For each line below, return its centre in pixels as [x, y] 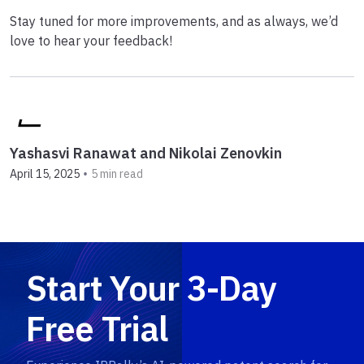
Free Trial [97, 329]
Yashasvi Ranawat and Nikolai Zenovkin [146, 154]
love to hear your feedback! [91, 41]
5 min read [117, 173]
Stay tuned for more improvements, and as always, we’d [174, 22]
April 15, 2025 [45, 173]
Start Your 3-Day [152, 288]
